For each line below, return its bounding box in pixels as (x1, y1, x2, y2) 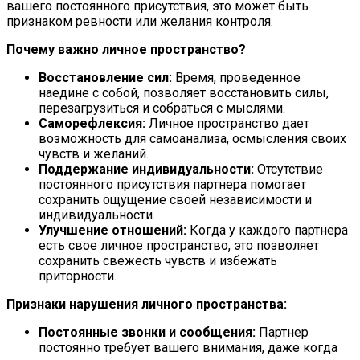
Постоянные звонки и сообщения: (39, 325, 256, 341)
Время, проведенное (172, 70, 301, 86)
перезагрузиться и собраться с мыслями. (39, 100, 285, 117)
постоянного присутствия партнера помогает (39, 177, 306, 193)
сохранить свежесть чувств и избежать (39, 253, 277, 269)
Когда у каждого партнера (186, 223, 348, 239)
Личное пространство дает (145, 116, 309, 132)
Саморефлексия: (39, 116, 145, 132)
